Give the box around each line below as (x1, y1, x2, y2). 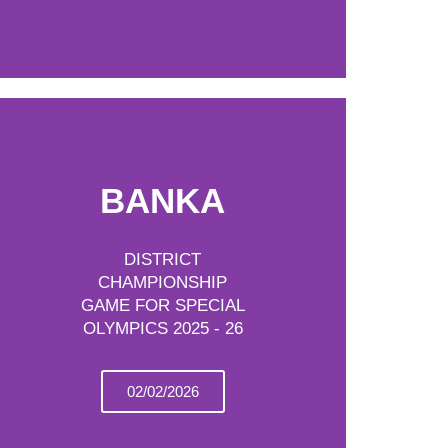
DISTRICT (124, 250, 202, 269)
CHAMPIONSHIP (98, 273, 228, 292)
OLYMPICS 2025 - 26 (82, 319, 243, 338)
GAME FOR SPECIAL (80, 296, 245, 315)
